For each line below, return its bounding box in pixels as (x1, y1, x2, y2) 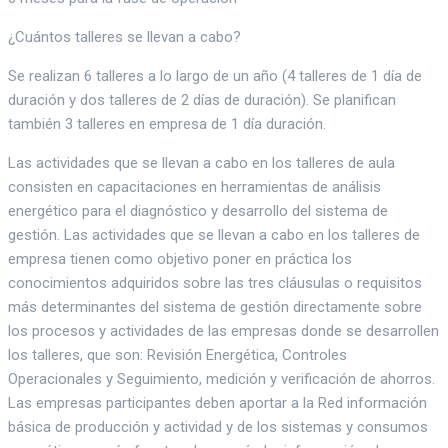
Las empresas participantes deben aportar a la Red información (8, 394, 427, 413)
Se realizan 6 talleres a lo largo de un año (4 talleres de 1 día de (8, 67, 422, 86)
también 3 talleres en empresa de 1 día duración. (8, 115, 326, 134)
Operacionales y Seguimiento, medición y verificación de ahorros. (8, 370, 435, 389)
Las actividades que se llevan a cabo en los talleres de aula (8, 154, 395, 173)
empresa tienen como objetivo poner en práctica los (8, 250, 352, 269)
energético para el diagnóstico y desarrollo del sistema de (8, 202, 388, 221)
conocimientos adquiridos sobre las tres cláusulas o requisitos (8, 274, 422, 293)
